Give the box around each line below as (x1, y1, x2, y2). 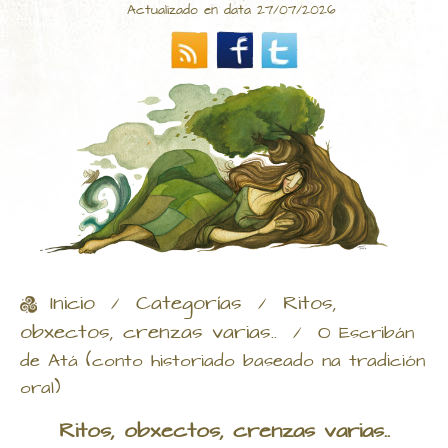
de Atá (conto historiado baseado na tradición (20, 348, 425, 376)
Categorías (136, 289, 242, 320)
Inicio (50, 289, 95, 320)
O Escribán (318, 320, 414, 348)
